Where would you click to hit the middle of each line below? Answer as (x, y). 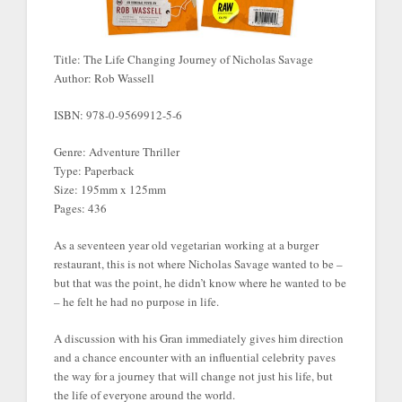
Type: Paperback (94, 170)
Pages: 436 (80, 208)
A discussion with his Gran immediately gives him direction (198, 338)
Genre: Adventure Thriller (116, 151)
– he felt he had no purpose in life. (136, 301)
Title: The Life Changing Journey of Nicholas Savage (183, 59)
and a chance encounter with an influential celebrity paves (194, 357)
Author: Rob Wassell (104, 78)
